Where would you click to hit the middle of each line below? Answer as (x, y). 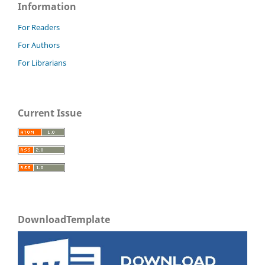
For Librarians (42, 62)
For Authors (39, 45)
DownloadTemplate (64, 219)
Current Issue (50, 113)
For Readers (39, 27)
